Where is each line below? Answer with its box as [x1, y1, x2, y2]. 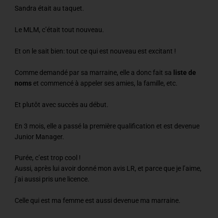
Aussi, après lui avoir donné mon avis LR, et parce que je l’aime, [15, 164, 201, 173]
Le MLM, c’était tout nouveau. [15, 26, 104, 34]
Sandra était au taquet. [15, 4, 84, 13]
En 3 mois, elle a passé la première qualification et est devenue [15, 122, 200, 130]
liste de [172, 68, 196, 76]
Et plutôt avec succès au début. [15, 100, 109, 109]
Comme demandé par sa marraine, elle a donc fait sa [15, 68, 172, 76]
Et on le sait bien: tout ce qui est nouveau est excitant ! [15, 47, 176, 55]
